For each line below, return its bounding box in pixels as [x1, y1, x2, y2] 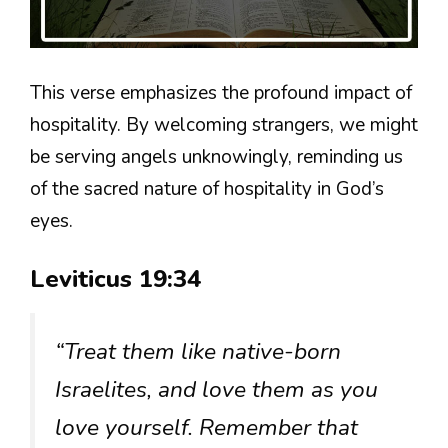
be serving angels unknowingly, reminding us [30, 143, 403, 170]
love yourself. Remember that [55, 412, 358, 444]
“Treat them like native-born [55, 336, 341, 368]
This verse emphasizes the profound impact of [30, 79, 412, 106]
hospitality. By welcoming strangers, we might [30, 111, 418, 138]
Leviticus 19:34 [30, 263, 201, 296]
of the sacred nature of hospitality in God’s [30, 175, 384, 202]
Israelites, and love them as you [55, 374, 378, 406]
